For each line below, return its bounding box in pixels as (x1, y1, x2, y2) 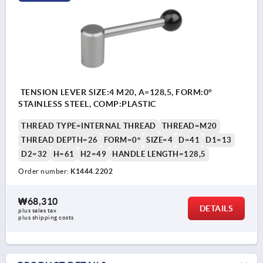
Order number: (18, 167, 70, 175)
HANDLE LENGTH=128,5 (112, 149, 206, 159)
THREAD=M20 (161, 121, 217, 130)
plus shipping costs (18, 214, 74, 221)
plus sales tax (18, 207, 56, 214)
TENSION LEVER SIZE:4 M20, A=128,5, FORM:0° (18, 87, 213, 97)
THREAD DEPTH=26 (21, 135, 98, 144)
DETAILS (199, 203, 233, 213)
